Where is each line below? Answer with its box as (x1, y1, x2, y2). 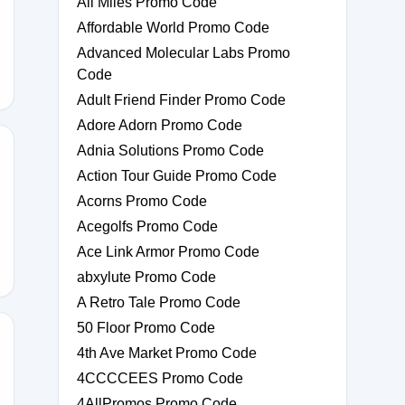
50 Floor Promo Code (77, 320, 215, 335)
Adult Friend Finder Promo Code (77, 92, 286, 108)
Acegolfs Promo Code (77, 219, 218, 234)
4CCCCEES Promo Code (77, 371, 243, 386)
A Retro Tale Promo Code (77, 295, 240, 310)
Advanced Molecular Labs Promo (77, 45, 290, 61)
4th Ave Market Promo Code (77, 345, 257, 361)
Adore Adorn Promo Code (77, 118, 242, 133)
